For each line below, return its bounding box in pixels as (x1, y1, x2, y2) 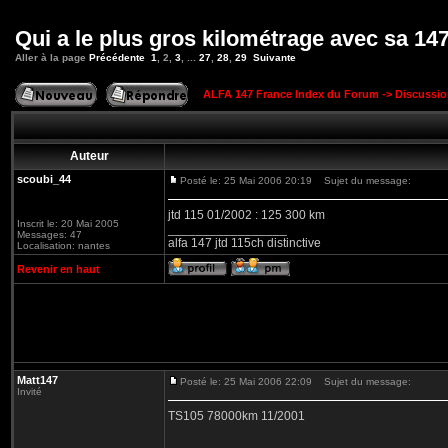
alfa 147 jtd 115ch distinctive (168, 236, 321, 250)
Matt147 (17, 374, 58, 386)
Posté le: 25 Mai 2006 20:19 (180, 175, 312, 186)
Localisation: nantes (17, 240, 110, 251)
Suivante (253, 52, 296, 63)
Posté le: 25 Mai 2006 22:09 (180, 376, 312, 387)
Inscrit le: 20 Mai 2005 (17, 218, 119, 229)
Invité (17, 386, 42, 397)
